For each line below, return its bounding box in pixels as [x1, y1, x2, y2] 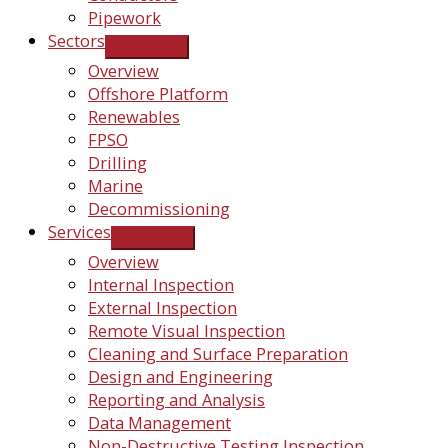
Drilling [88, 151, 147, 175]
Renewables [88, 105, 180, 129]
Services [48, 220, 111, 244]
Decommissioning [88, 197, 230, 221]
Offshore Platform [88, 82, 228, 106]
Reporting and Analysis [88, 388, 265, 412]
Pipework [88, 6, 161, 30]
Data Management [88, 411, 231, 435]
